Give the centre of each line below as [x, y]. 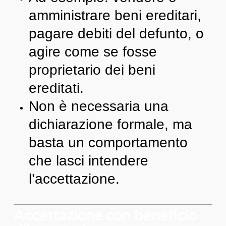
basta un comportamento [108, 142]
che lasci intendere [88, 160]
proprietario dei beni [92, 70]
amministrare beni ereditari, [115, 15]
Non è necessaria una [98, 106]
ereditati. [56, 88]
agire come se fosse [93, 51]
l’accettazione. [74, 179]
